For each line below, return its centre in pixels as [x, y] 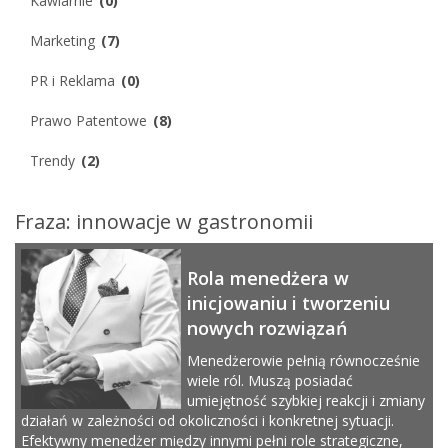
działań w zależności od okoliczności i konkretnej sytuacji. [207, 420]
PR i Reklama [72, 80]
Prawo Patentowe [88, 120]
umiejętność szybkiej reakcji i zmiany [306, 400]
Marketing [62, 40]
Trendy [52, 160]
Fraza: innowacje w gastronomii [164, 221]
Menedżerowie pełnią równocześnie [303, 360]
